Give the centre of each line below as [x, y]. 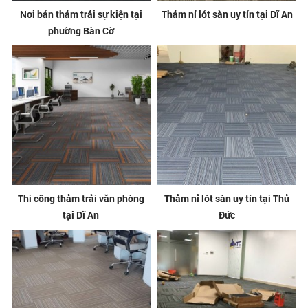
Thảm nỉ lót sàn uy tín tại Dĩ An [227, 14]
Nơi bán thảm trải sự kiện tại [81, 14]
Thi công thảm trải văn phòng [81, 198]
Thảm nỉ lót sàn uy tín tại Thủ [227, 198]
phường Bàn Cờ [81, 31]
